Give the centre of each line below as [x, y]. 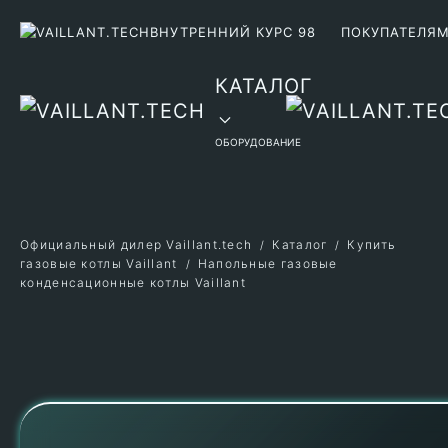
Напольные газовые [267, 263]
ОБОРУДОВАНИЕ [258, 142]
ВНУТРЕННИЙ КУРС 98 [233, 31]
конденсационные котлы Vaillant [133, 282]
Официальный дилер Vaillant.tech [136, 244]
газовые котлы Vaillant [99, 263]
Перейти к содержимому [144, 48]
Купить [372, 244]
